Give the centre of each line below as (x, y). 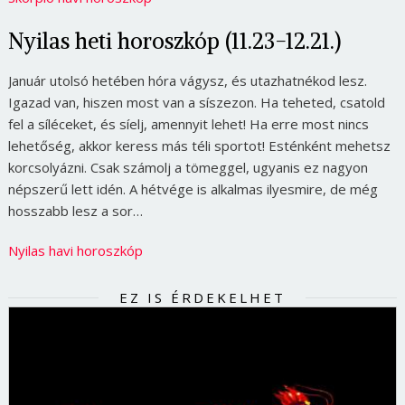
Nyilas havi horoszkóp (75, 250)
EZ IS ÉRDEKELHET (202, 297)
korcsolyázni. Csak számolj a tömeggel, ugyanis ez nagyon (188, 167)
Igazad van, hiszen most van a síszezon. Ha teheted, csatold (196, 102)
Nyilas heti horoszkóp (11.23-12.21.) (174, 40)
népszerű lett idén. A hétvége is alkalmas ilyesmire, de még (193, 188)
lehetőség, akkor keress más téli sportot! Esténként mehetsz (199, 145)
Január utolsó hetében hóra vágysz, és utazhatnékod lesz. (187, 80)
